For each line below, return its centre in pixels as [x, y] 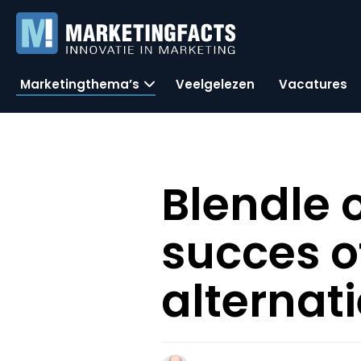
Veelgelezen [215, 84]
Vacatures [313, 84]
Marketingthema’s [80, 84]
